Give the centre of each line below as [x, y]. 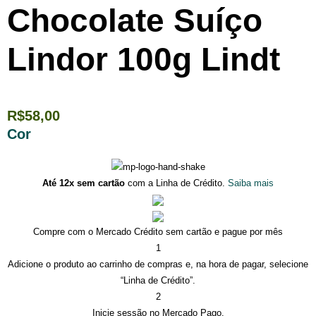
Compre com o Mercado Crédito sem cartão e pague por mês [158, 232]
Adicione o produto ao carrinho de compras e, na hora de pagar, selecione [158, 265]
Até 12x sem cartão [84, 183]
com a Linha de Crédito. [175, 183]
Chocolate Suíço [135, 21]
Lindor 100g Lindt [144, 60]
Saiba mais [251, 183]
